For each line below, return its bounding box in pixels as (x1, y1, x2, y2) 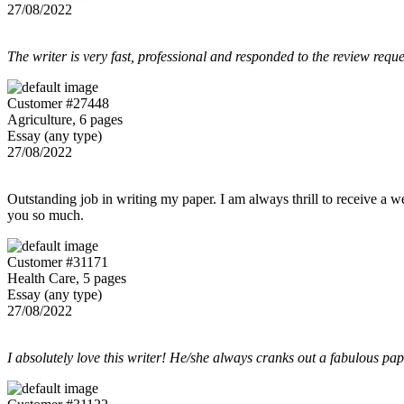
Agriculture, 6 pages (7, 111, 123, 127)
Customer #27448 (7, 95, 109, 111)
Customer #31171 (7, 253, 108, 270)
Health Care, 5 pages (7, 270, 126, 286)
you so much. (7, 207, 84, 223)
